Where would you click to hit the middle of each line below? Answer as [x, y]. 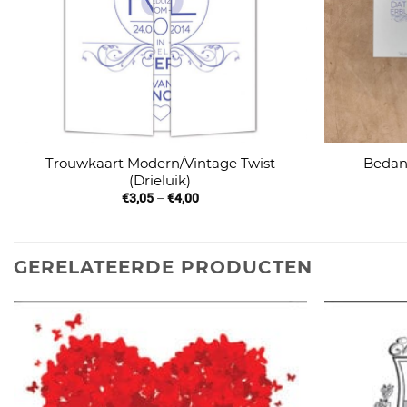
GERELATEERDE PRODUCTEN [163, 267]
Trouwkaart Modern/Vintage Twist [160, 163]
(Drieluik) [160, 180]
